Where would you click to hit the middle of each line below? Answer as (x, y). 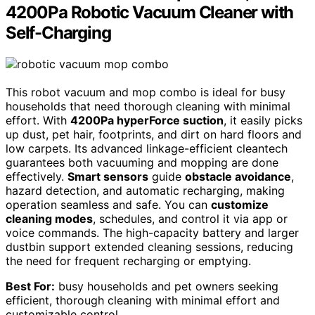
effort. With (38, 121)
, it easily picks (263, 121)
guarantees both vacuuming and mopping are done (142, 163)
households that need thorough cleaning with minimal (148, 107)
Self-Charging (58, 33)
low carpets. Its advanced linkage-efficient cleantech (147, 149)
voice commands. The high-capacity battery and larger (152, 233)
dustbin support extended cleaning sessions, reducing (149, 247)
